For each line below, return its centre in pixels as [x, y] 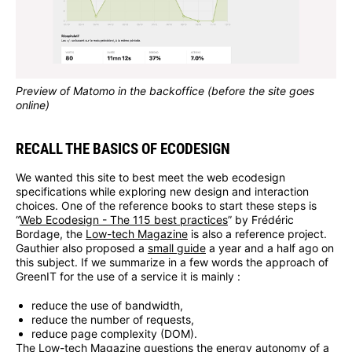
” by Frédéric [261, 220]
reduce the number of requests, [113, 320]
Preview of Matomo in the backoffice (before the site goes [165, 90]
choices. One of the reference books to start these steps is [166, 206]
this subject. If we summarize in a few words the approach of [172, 262]
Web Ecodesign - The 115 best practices [124, 220]
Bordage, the [51, 234]
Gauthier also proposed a [82, 248]
